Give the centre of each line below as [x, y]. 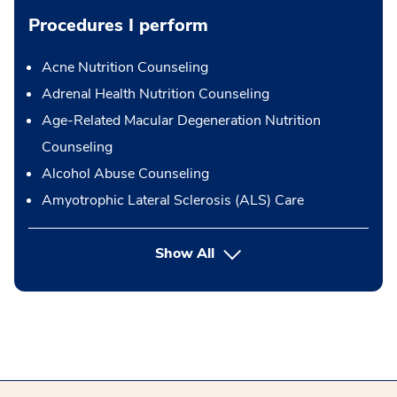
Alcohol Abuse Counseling [125, 174]
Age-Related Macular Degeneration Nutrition [181, 121]
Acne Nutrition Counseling [125, 67]
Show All [185, 253]
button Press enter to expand [304, 253]
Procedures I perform [118, 25]
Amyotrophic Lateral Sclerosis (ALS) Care [173, 200]
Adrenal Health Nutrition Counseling [156, 94]
